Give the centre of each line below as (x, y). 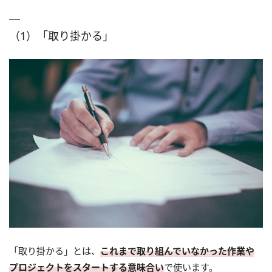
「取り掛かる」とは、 (55, 251)
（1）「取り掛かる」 (61, 36)
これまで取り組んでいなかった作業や (177, 251)
